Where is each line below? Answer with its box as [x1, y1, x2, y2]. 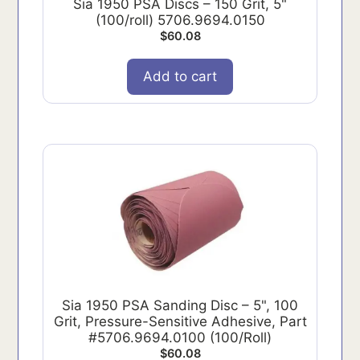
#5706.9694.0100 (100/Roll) [88, 329, 272, 346]
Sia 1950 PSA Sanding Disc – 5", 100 [62, 297, 298, 313]
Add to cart [143, 67, 217, 84]
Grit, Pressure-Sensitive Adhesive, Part [53, 313, 307, 329]
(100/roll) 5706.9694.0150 [95, 11, 265, 28]
